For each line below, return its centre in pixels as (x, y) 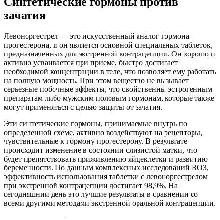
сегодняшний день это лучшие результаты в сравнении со (101, 194)
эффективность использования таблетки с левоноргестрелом (106, 176)
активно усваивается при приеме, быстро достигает (91, 62)
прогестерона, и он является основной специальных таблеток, (108, 45)
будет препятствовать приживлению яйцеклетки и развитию (106, 159)
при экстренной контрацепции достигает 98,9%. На (91, 185)
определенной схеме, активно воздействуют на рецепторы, (103, 132)
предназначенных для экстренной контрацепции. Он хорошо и (110, 54)
